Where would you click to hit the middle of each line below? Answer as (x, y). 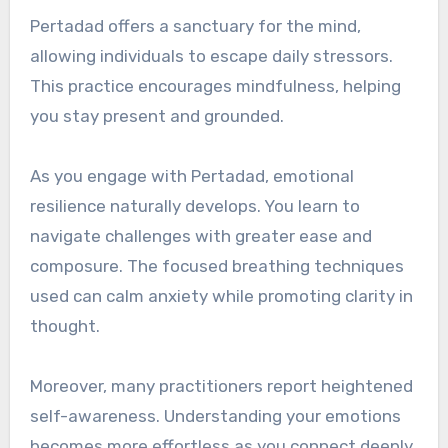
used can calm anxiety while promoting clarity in (221, 296)
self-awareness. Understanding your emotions (215, 416)
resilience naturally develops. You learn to (194, 206)
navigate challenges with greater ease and (200, 236)
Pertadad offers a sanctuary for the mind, (195, 26)
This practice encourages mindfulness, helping (215, 86)
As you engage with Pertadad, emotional (191, 176)
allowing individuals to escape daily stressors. (211, 56)
